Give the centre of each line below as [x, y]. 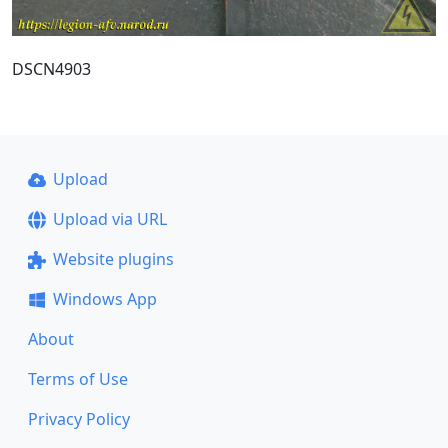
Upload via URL [109, 219]
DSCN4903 [51, 68]
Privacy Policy [79, 419]
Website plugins [113, 259]
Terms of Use [78, 379]
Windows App [104, 299]
